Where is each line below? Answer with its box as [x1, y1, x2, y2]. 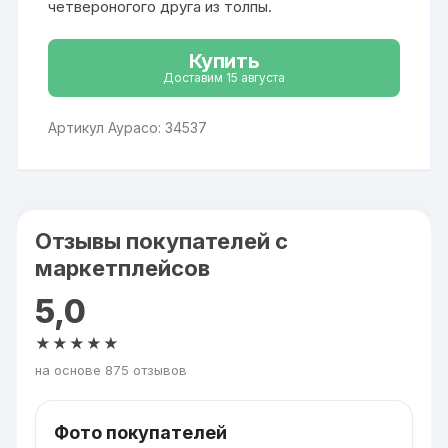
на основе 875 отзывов [35, 361, 188, 378]
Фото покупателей [54, 421, 228, 443]
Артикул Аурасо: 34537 [48, 118, 208, 136]
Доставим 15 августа [163, 70, 285, 86]
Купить [188, 49, 260, 74]
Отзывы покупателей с [35, 227, 289, 254]
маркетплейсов [35, 254, 211, 281]
